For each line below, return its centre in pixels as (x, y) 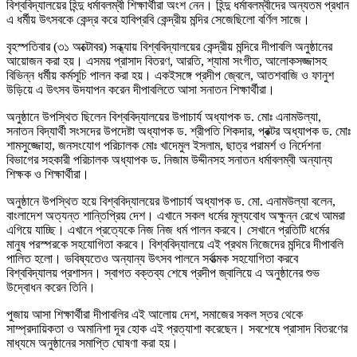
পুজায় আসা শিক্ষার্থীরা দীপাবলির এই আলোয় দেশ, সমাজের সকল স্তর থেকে (155, 315)
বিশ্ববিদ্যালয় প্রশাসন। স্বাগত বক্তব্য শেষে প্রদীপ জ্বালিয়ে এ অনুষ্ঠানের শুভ (163, 273)
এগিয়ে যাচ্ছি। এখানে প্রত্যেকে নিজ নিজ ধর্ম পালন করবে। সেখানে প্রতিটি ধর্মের (168, 230)
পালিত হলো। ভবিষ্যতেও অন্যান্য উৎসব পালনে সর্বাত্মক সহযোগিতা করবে (152, 259)
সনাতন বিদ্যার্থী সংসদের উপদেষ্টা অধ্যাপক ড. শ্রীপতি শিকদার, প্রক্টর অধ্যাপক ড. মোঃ (178, 131)
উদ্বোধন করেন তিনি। (51, 288)
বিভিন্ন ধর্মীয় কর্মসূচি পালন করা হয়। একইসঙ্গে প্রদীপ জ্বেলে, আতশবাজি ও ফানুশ (170, 76)
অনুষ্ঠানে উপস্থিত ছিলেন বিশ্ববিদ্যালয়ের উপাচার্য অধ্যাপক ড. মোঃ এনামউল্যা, (164, 117)
